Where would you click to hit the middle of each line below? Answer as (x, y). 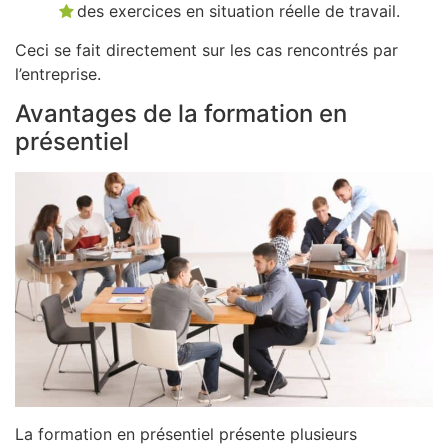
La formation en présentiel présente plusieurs (186, 433)
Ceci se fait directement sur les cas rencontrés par (206, 49)
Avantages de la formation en (181, 114)
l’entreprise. (58, 73)
